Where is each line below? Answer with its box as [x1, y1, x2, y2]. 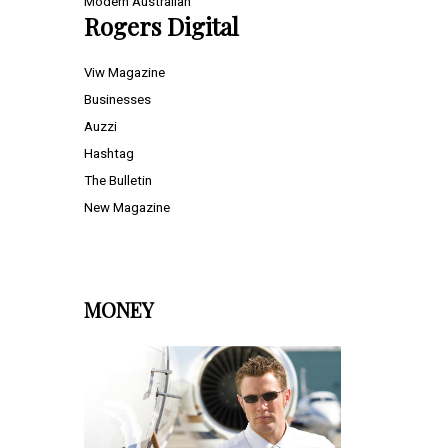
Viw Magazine [84, 65, 165, 81]
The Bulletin [84, 173, 152, 189]
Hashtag [84, 146, 134, 162]
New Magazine [84, 200, 170, 216]
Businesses [84, 92, 151, 108]
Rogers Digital [84, 10, 239, 43]
